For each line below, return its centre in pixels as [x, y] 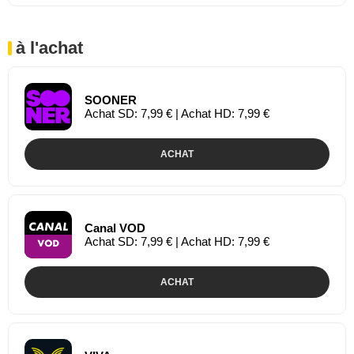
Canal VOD [115, 228]
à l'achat [49, 47]
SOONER [111, 100]
